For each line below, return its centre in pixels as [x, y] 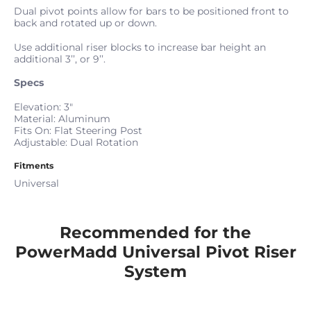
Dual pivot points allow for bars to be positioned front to [151, 11]
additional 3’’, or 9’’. [60, 59]
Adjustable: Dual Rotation [76, 142]
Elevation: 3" [43, 107]
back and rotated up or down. [85, 23]
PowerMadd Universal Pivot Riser [155, 252]
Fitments [34, 166]
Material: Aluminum [62, 118]
